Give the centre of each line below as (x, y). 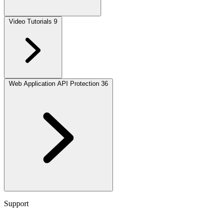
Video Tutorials (30, 21)
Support (16, 203)
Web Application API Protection (54, 84)
